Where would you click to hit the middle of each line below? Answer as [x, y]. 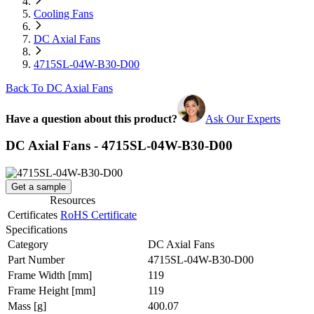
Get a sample [39, 186]
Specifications [36, 229]
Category [28, 244]
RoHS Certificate [98, 214]
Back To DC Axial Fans [59, 88]
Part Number [36, 259]
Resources [72, 200]
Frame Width [38, 275]
